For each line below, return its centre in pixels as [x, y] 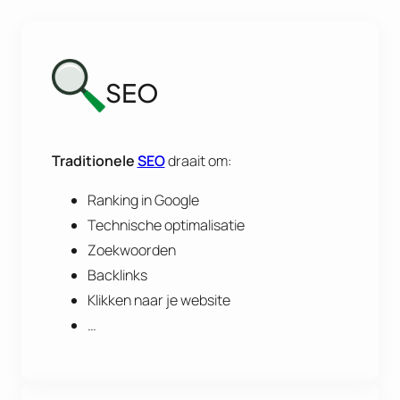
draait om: [198, 161]
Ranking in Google [143, 200]
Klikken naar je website [158, 300]
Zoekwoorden [131, 250]
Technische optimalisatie [166, 225]
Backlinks [117, 275]
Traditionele [94, 161]
